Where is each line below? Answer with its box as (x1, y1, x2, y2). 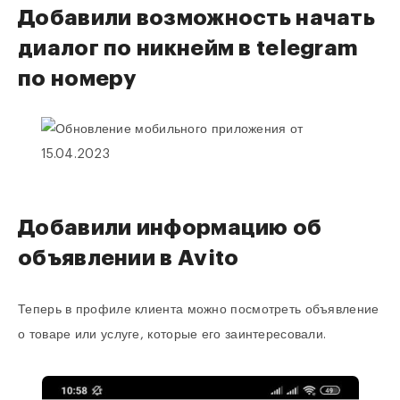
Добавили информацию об (18, 217, 322, 239)
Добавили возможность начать (18, 6, 376, 29)
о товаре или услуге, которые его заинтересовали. (18, 328, 327, 341)
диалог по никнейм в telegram (18, 37, 359, 59)
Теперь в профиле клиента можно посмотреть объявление (18, 303, 379, 316)
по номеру (18, 67, 137, 89)
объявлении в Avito (18, 247, 239, 270)
